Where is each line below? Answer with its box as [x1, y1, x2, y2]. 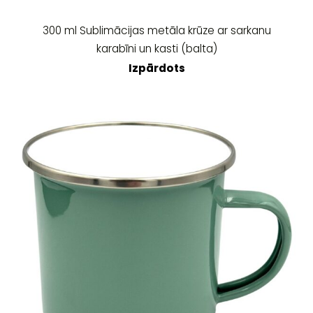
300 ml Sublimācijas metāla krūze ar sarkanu [42, 22, 271, 38]
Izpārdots [128, 60, 185, 75]
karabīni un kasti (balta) [96, 41, 217, 56]
